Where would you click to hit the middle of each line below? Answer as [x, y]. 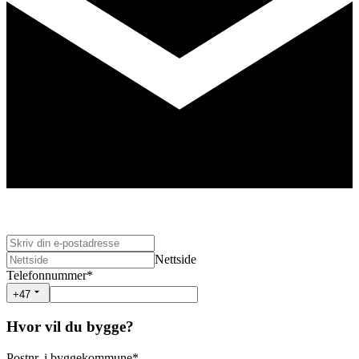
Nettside [175, 260]
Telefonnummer [46, 276]
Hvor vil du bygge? [70, 327]
